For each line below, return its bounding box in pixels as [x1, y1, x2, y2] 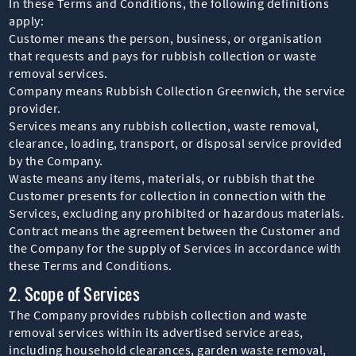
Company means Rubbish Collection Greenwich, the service [9, 82, 346, 99]
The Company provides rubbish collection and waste [9, 306, 308, 323]
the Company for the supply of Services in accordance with [9, 239, 342, 256]
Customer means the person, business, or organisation [9, 29, 323, 46]
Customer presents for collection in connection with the [9, 187, 327, 203]
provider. [9, 99, 61, 116]
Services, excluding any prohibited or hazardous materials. [9, 204, 345, 221]
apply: [9, 12, 44, 29]
